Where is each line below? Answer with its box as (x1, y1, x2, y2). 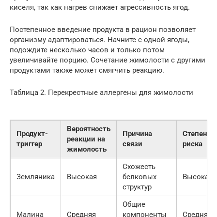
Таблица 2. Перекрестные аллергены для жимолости (10, 88, 193, 97)
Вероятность (67, 124, 110, 134)
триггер (16, 139, 42, 149)
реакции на (67, 135, 105, 144)
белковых (123, 172, 156, 182)
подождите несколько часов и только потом (10, 46, 165, 55)
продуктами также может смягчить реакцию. (10, 66, 164, 75)
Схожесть (123, 162, 155, 171)
